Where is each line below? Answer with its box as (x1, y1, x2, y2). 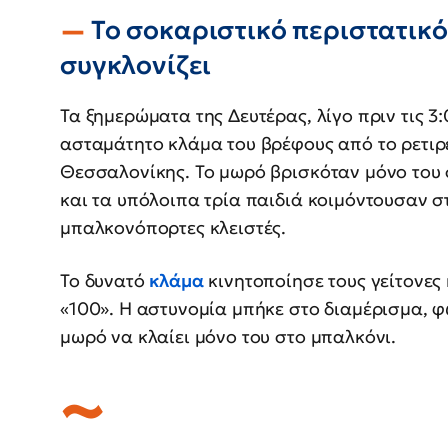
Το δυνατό (60, 269, 150, 293)
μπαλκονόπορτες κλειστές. (60, 216, 287, 240)
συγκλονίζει (60, 49, 212, 82)
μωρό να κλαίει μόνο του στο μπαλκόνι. (60, 325, 397, 349)
